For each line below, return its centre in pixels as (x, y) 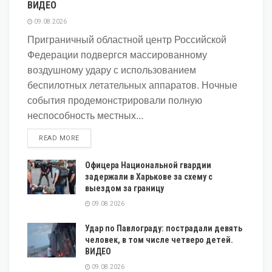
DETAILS (93, 137)
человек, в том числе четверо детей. (159, 240)
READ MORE (59, 138)
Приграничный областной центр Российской (127, 39)
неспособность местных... (85, 115)
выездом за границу (124, 188)
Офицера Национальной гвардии (148, 165)
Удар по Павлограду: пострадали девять (164, 228)
